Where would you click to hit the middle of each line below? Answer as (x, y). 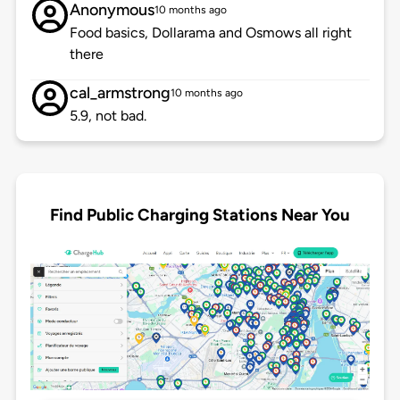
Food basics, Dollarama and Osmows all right (210, 33)
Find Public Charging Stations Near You (200, 214)
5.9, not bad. (108, 116)
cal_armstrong (120, 93)
